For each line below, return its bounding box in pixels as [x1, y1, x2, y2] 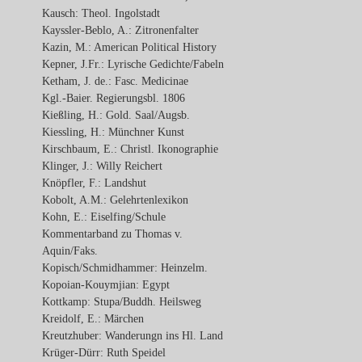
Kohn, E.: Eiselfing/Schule [42, 209, 166, 223]
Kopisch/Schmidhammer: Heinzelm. [42, 260, 208, 274]
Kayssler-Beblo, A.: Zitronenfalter [42, 23, 199, 36]
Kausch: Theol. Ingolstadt [42, 6, 160, 19]
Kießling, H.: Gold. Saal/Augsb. [42, 107, 190, 121]
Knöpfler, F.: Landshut [42, 175, 146, 189]
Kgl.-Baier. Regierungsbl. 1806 [42, 90, 185, 104]
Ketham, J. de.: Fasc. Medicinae [42, 74, 188, 87]
